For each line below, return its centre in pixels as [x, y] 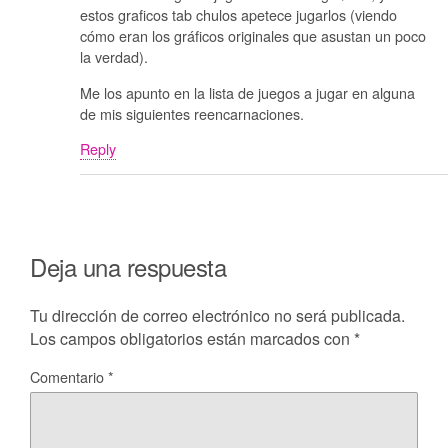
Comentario [69, 377]
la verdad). [114, 57]
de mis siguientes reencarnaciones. [192, 113]
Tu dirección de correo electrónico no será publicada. [217, 316]
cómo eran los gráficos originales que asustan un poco [253, 36]
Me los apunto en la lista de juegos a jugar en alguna [247, 92]
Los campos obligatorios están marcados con [192, 339]
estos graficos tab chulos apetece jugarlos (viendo [238, 15]
